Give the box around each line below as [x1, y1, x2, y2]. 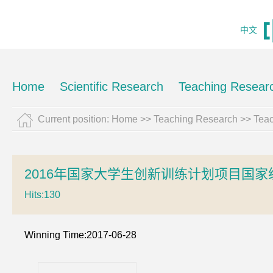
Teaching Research [154, 114, 238, 124]
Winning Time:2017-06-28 [24, 230, 136, 240]
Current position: [38, 114, 112, 124]
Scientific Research [60, 80, 163, 93]
